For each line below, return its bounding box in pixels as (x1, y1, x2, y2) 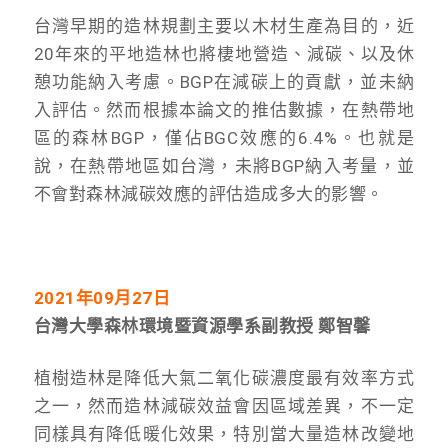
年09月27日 (75, 287, 171, 308)
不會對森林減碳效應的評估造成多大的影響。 (33, 183, 384, 204)
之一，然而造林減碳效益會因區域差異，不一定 (33, 395, 415, 416)
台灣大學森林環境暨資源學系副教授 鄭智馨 (33, 315, 371, 336)
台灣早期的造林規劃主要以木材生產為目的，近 (33, 15, 415, 36)
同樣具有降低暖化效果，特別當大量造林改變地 (33, 423, 415, 444)
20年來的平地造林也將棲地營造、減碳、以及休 (33, 43, 415, 64)
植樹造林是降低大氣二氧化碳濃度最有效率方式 (33, 367, 415, 388)
